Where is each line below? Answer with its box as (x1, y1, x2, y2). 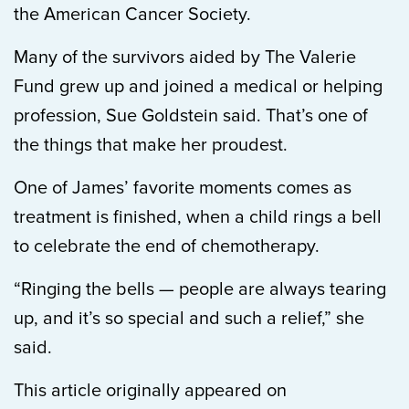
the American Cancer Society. (14, 4, 251, 26)
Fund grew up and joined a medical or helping (14, 76, 383, 98)
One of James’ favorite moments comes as (14, 177, 351, 199)
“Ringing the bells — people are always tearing (14, 278, 386, 300)
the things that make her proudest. (14, 134, 288, 156)
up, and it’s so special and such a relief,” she (14, 308, 364, 330)
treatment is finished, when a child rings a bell (14, 206, 382, 228)
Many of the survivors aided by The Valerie (14, 47, 356, 68)
